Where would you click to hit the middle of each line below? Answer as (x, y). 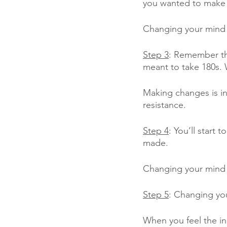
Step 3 (156, 55)
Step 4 (156, 131)
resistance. (164, 105)
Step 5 (156, 195)
